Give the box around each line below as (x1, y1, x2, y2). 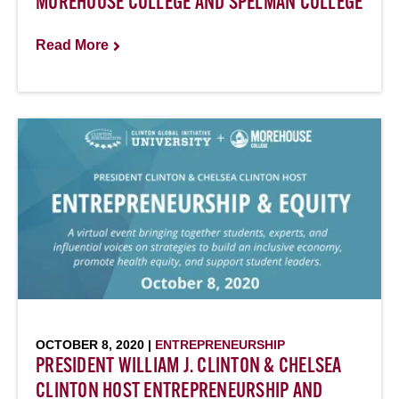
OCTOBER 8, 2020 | (36, 338, 155, 352)
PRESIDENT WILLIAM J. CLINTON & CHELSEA (36, 356, 342, 378)
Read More (36, 37, 109, 53)
